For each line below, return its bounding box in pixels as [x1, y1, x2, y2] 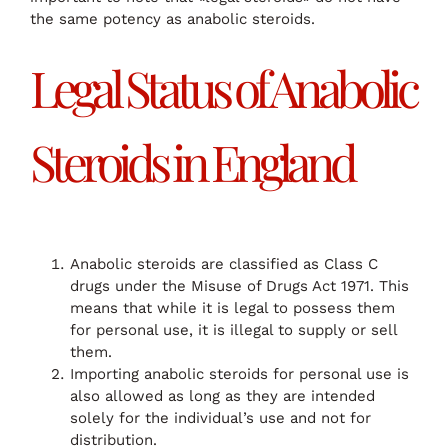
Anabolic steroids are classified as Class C [70, 254, 378, 273]
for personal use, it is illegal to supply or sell [70, 320, 397, 339]
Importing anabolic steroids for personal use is [70, 364, 409, 383]
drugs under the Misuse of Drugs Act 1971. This [70, 276, 409, 295]
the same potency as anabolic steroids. [30, 10, 315, 29]
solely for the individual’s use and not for [70, 408, 371, 427]
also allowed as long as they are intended [70, 386, 375, 405]
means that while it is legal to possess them [70, 298, 395, 317]
